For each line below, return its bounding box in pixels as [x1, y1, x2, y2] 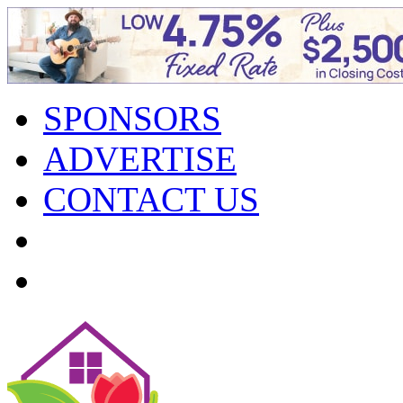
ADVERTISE [43, 139, 237, 178]
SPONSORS [43, 99, 221, 138]
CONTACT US [43, 180, 259, 219]
